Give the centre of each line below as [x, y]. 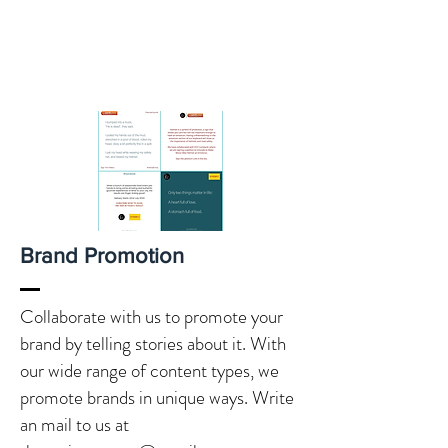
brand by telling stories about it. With [153, 344]
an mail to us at [74, 425]
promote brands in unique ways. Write [157, 398]
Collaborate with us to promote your [151, 317]
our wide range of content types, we [149, 371]
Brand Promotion [102, 256]
